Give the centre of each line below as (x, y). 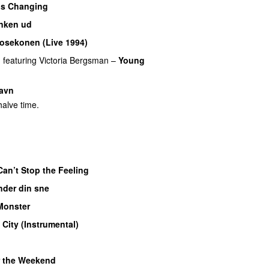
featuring (20, 60)
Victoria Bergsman (74, 60)
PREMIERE (111, 42)
